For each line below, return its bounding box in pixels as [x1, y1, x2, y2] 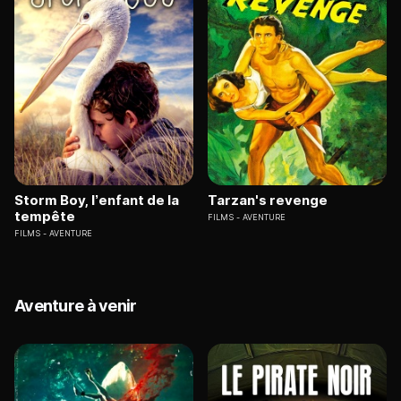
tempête [14, 208, 75, 226]
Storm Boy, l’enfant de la [14, 192, 179, 209]
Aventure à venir [14, 296, 137, 316]
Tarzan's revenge [208, 192, 328, 209]
